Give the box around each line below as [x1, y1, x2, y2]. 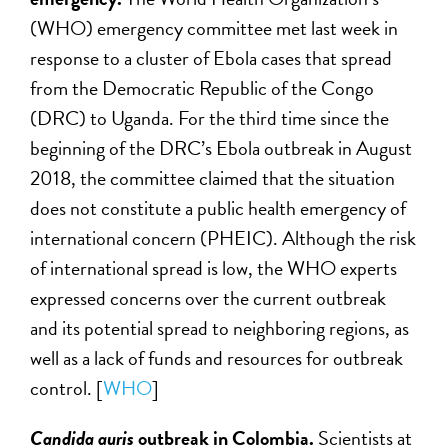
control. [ [30, 372, 104, 403]
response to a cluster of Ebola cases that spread [30, 42, 393, 73]
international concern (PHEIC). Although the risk [30, 222, 417, 253]
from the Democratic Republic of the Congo [30, 72, 375, 103]
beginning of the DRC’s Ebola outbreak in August [30, 132, 413, 163]
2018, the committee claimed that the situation [30, 162, 396, 193]
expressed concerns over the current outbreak [30, 282, 387, 313]
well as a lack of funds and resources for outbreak [30, 342, 404, 373]
